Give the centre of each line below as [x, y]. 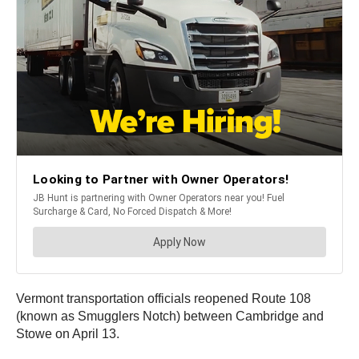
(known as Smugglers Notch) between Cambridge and [170, 316]
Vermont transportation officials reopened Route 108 [163, 298]
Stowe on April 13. [68, 333]
